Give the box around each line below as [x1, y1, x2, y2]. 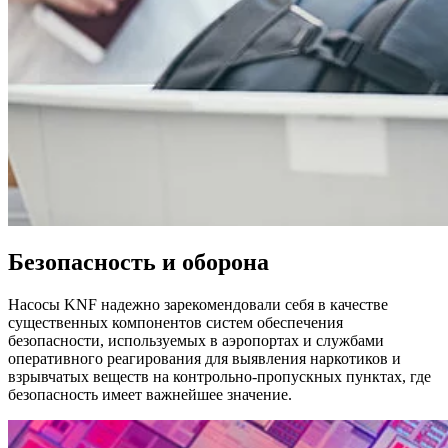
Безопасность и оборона [8, 249, 269, 276]
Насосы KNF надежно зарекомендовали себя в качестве [8, 296, 388, 314]
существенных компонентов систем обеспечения [8, 314, 343, 332]
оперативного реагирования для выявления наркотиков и [8, 350, 401, 368]
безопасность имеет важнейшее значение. [8, 386, 296, 404]
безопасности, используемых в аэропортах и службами [8, 332, 384, 350]
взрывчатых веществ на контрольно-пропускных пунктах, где [8, 368, 431, 386]
